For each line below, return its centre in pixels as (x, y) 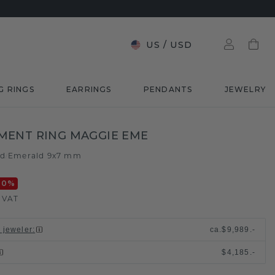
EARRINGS (89, 89)
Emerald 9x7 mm (45, 157)
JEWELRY (245, 89)
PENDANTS (168, 89)
